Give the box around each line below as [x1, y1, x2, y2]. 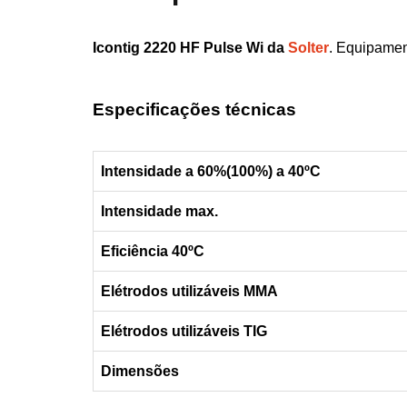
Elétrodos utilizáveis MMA [101, 283, 278, 300]
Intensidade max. [101, 203, 218, 220]
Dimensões [101, 363, 179, 380]
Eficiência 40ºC [101, 243, 204, 260]
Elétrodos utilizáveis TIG [101, 323, 267, 340]
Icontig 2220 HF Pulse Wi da [93, 40, 288, 56]
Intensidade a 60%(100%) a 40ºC [101, 164, 321, 180]
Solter [288, 40, 329, 56]
